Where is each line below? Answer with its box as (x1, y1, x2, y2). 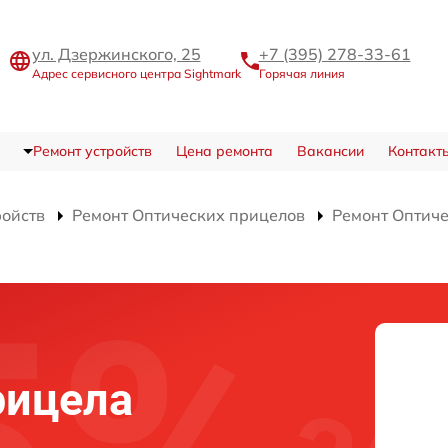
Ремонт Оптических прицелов (72, 205, 305, 225)
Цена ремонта (175, 142, 273, 160)
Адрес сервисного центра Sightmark (31, 65, 241, 81)
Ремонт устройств (32, 142, 152, 160)
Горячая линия (258, 65, 345, 81)
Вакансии (296, 142, 364, 160)
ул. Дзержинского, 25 (31, 43, 201, 64)
